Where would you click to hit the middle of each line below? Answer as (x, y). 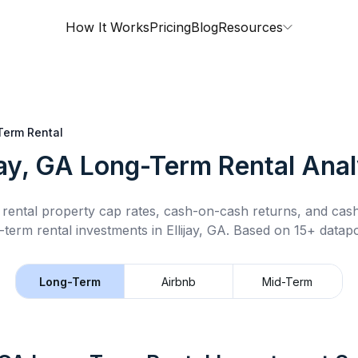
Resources (251, 27)
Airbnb (179, 281)
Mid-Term (288, 281)
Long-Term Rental (187, 166)
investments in (119, 230)
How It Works (107, 27)
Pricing (170, 27)
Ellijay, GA (196, 230)
